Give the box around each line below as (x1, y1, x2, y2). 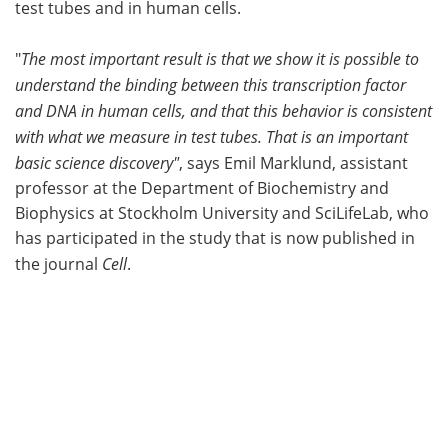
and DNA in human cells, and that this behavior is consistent (15, 99, 432, 121)
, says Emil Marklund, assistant (179, 151, 408, 174)
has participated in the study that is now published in (15, 226, 415, 249)
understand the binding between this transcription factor (15, 73, 406, 95)
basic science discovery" (15, 151, 179, 173)
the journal (15, 252, 102, 275)
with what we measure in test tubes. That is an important (15, 125, 408, 147)
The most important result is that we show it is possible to (21, 47, 419, 69)
